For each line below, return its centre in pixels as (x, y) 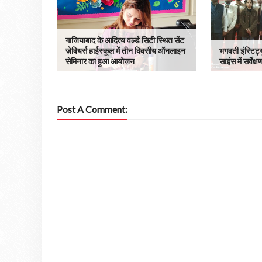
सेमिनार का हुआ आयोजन (100, 61)
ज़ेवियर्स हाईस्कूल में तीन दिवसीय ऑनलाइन (125, 51)
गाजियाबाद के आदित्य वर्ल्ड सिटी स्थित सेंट (125, 40)
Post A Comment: (92, 109)
